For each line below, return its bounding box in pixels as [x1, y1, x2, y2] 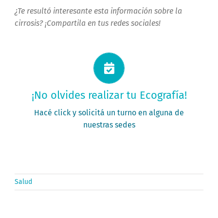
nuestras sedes [83, 120, 135, 130]
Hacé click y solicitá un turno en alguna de [34, 108, 184, 118]
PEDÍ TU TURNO [88, 100, 130, 109]
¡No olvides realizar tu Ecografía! [31, 89, 187, 102]
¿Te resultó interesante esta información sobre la [14, 6, 182, 16]
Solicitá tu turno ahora [54, 71, 164, 84]
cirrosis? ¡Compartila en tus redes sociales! [14, 18, 161, 28]
